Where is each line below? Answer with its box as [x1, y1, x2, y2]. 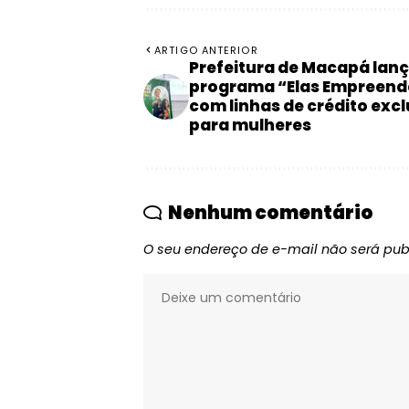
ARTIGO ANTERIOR [154, 43, 258, 58]
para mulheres [189, 114, 311, 137]
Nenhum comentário [168, 200, 373, 226]
